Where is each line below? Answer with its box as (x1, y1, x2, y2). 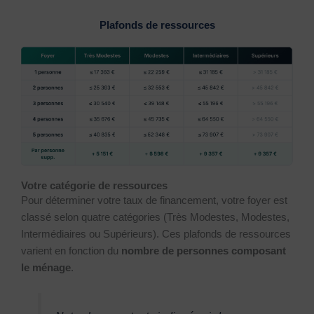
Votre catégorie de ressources (21, 179, 168, 191)
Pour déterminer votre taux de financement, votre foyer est (21, 194, 287, 206)
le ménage (21, 261, 71, 273)
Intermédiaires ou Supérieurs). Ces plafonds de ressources (21, 228, 291, 240)
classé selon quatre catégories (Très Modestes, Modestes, (21, 211, 289, 223)
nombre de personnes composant (121, 245, 286, 257)
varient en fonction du (21, 245, 121, 257)
